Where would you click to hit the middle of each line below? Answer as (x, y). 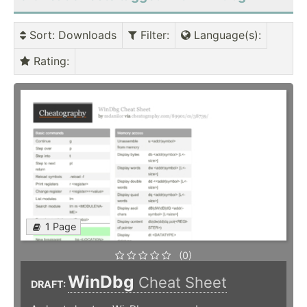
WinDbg (103, 282)
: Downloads (84, 35)
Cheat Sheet (183, 283)
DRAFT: (49, 284)
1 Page (61, 227)
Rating (48, 61)
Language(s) (224, 35)
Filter (152, 35)
